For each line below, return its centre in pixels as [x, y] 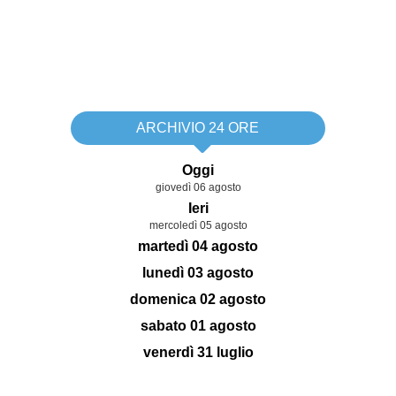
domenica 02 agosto [198, 299]
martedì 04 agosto [198, 246]
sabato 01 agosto [198, 326]
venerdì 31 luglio [198, 352]
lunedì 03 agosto [198, 273]
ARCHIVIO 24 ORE [198, 128]
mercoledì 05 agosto [198, 225]
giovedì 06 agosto [198, 187]
